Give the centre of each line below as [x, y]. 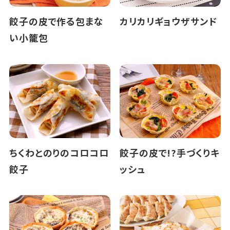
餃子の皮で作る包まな [56, 21]
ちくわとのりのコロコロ [59, 152]
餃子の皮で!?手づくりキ [169, 152]
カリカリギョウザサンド [168, 21]
